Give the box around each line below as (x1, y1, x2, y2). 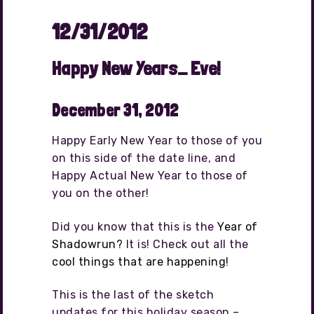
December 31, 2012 (52, 100, 179, 121)
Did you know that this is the (52, 219, 217, 233)
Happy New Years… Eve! (52, 57, 221, 80)
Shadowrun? (52, 237, 123, 251)
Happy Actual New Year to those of (52, 169, 248, 183)
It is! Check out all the (123, 237, 249, 251)
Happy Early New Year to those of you (52, 134, 262, 148)
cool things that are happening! (52, 254, 229, 268)
